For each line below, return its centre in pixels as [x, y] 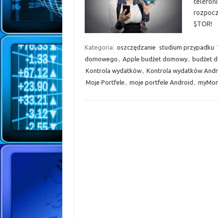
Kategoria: [100, 47]
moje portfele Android [161, 82]
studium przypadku [186, 47]
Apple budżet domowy [155, 59]
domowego [101, 59]
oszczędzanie [136, 47]
